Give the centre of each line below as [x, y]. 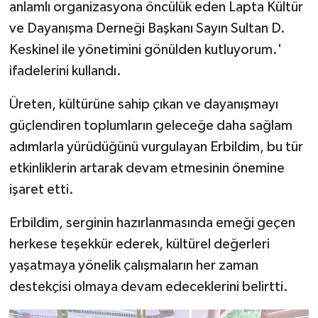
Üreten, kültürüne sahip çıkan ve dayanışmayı [143, 104]
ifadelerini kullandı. [65, 71]
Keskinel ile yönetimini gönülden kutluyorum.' [145, 49]
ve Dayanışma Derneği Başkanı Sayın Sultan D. [147, 28]
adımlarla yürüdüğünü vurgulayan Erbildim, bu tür [156, 147]
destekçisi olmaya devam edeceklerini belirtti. [148, 286]
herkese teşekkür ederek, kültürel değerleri [139, 244]
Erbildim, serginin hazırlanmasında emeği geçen [152, 223]
